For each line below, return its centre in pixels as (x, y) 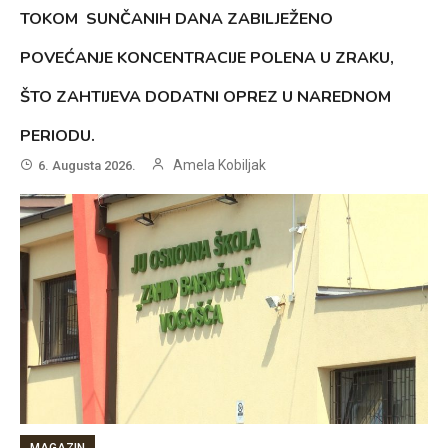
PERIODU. (58, 136)
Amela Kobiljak (220, 165)
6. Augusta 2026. (87, 166)
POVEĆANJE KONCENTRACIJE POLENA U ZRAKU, (207, 58)
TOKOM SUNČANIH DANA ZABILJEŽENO (177, 19)
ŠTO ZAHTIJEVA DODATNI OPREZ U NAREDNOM (206, 97)
